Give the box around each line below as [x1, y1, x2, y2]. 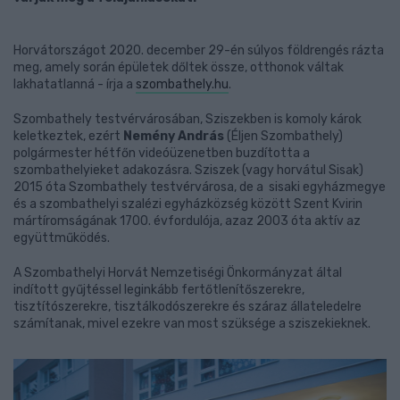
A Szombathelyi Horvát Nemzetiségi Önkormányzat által [13, 265, 342, 280]
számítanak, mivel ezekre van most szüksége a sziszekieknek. [13, 316, 371, 331]
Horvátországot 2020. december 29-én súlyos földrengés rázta [13, 43, 384, 58]
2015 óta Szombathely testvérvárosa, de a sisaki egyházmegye [13, 179, 386, 195]
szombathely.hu [136, 77, 229, 92]
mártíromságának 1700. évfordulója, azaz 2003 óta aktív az [13, 213, 361, 229]
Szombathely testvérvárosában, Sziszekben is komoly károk [13, 112, 362, 127]
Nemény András [123, 129, 224, 144]
